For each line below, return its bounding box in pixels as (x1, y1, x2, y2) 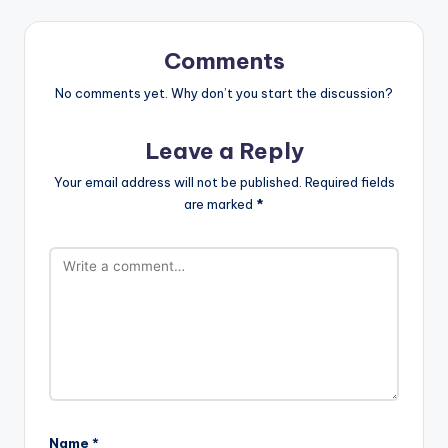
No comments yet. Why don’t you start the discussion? (55, 84, 393, 101)
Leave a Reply (144, 136, 304, 165)
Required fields (304, 174, 395, 191)
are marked (184, 196, 256, 213)
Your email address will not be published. (53, 174, 302, 191)
